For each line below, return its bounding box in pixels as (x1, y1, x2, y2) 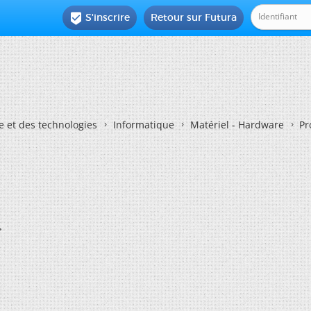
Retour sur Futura (151, 11, 237, 24)
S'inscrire (85, 11, 131, 24)
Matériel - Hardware (190, 118, 284, 131)
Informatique (113, 118, 174, 131)
